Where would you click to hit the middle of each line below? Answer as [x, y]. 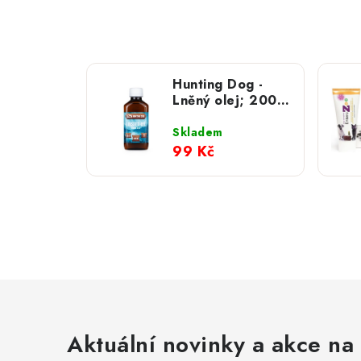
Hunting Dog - [218, 84]
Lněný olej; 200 [225, 100]
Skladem [198, 132]
